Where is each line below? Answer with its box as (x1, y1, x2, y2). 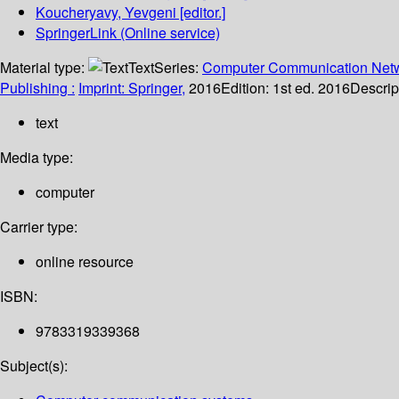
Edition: (221, 77, 273, 99)
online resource (36, 251, 134, 273)
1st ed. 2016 (273, 77, 350, 99)
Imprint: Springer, (78, 77, 185, 99)
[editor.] (176, 2, 225, 23)
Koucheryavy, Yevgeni (36, 2, 176, 23)
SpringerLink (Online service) (36, 22, 220, 44)
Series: (154, 57, 202, 78)
